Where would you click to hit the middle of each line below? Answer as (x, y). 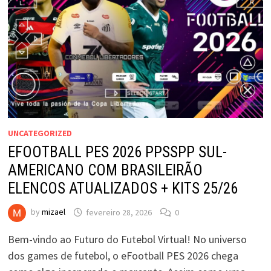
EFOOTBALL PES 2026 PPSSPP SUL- (117, 152)
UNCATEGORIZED (40, 133)
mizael (53, 212)
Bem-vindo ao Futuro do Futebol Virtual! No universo (127, 240)
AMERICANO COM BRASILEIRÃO (105, 171)
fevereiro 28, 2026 (119, 212)
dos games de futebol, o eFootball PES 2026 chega (123, 256)
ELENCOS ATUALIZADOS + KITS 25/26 (122, 189)
